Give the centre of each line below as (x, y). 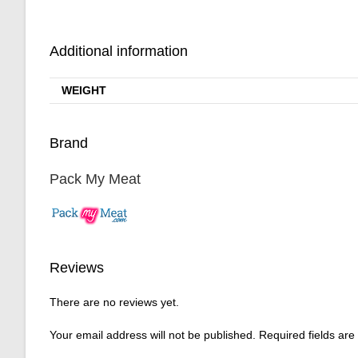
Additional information (119, 52)
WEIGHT (84, 91)
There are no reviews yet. (114, 302)
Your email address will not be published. (153, 334)
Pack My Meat (95, 179)
